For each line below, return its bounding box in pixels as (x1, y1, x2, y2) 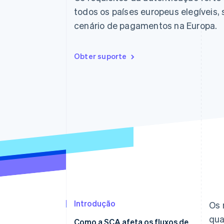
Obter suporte (74, 51, 127, 61)
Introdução (74, 198, 115, 209)
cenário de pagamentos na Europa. (74, 19, 217, 31)
